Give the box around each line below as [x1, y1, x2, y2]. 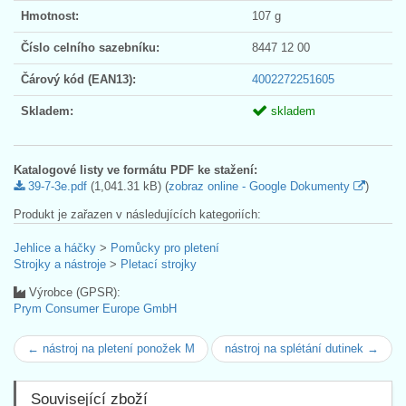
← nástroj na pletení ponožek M [27, 341, 195, 355]
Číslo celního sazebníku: [21, 40, 159, 54]
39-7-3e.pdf [24, 179, 87, 193]
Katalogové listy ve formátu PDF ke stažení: [14, 162, 257, 177]
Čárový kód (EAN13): [21, 72, 136, 86]
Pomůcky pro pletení [111, 240, 219, 255]
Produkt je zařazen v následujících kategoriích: [14, 207, 261, 221]
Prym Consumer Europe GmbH [14, 301, 177, 315]
